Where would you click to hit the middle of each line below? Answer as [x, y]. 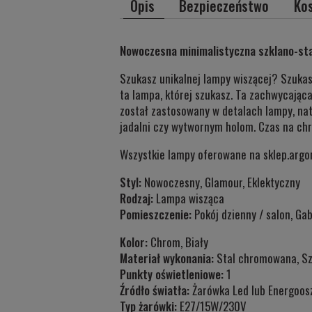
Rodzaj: [136, 198]
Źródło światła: [155, 290]
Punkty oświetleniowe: [172, 274]
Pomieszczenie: [156, 214]
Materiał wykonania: [167, 258]
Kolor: [134, 242]
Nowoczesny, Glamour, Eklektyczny [221, 182]
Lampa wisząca [189, 198]
